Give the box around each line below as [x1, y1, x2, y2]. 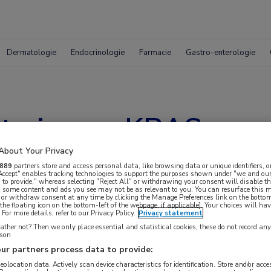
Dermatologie [7, 47, 56, 58]
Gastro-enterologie [186, 47, 255, 58]
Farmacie [139, 47, 171, 58]
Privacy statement [139, 207, 203, 218]
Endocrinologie [71, 47, 125, 58]
